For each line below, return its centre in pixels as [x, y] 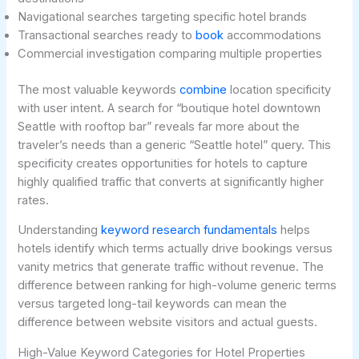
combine [204, 89]
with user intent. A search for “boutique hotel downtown [169, 108]
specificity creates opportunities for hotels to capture [163, 163]
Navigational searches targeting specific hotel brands [163, 16]
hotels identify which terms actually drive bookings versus [175, 249]
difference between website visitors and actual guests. [168, 323]
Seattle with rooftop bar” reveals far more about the [159, 126]
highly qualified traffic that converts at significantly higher [171, 182]
